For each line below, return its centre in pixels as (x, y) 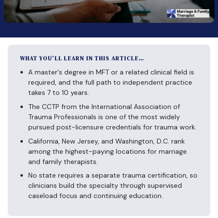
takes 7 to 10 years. (59, 93)
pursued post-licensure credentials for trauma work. (112, 127)
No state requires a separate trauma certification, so (113, 175)
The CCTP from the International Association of (104, 107)
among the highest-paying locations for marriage (108, 151)
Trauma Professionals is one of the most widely (104, 117)
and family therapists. (63, 161)
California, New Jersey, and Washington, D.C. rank (107, 141)
